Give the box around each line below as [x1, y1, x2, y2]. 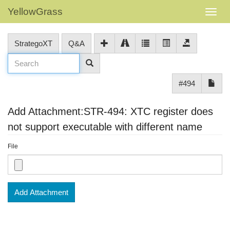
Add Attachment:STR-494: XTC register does [8, 106, 213, 117]
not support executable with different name [8, 121, 202, 132]
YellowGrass [8, 6, 63, 17]
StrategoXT [14, 39, 52, 48]
